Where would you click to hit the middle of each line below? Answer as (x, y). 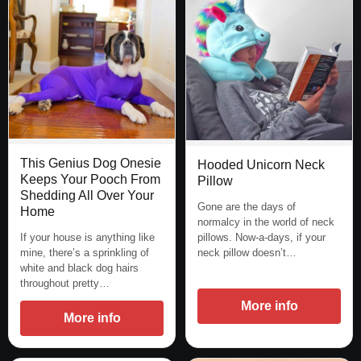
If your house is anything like (87, 237)
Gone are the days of (247, 206)
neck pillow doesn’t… (247, 252)
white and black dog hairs (79, 268)
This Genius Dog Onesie (91, 163)
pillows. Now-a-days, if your (261, 237)
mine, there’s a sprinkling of (85, 252)
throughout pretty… (65, 283)
